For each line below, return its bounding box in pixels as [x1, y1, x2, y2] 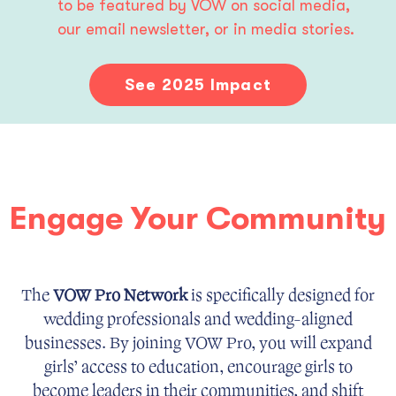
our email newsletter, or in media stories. [57, 20, 354, 39]
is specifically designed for [191, 285, 375, 307]
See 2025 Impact [125, 76, 271, 95]
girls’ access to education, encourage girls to [43, 356, 353, 378]
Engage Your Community [10, 201, 386, 238]
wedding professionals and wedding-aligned [43, 308, 353, 331]
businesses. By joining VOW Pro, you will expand [24, 332, 372, 354]
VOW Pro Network [53, 285, 191, 307]
